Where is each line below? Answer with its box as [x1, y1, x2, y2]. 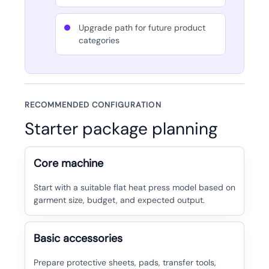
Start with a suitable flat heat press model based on [33, 182, 235, 193]
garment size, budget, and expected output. [33, 195, 205, 206]
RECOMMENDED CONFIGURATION [24, 100, 162, 110]
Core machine [33, 156, 103, 171]
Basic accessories [33, 231, 122, 246]
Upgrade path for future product [78, 22, 205, 34]
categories [78, 35, 119, 46]
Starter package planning [24, 118, 218, 141]
